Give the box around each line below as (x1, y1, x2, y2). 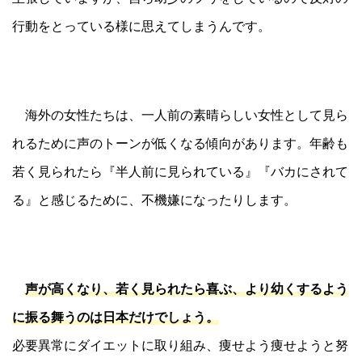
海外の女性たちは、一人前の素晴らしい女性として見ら (12, 106, 348, 123)
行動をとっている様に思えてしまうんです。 (12, 17, 271, 34)
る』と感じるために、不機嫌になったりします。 (12, 191, 297, 208)
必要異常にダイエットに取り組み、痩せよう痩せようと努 (12, 336, 348, 353)
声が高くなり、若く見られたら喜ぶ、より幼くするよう (25, 280, 348, 297)
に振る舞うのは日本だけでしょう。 (12, 308, 219, 325)
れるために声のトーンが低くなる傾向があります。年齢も (12, 134, 348, 151)
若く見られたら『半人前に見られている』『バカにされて (12, 162, 348, 179)
